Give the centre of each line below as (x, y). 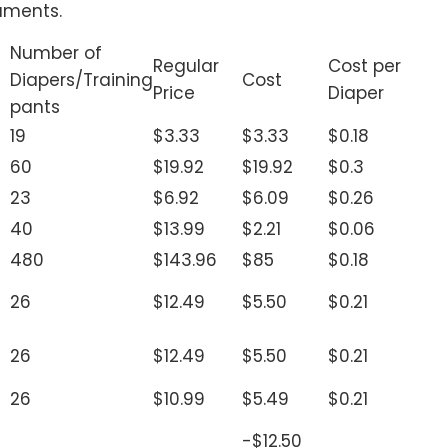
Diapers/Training (81, 80)
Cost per (364, 66)
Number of (56, 53)
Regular (186, 66)
